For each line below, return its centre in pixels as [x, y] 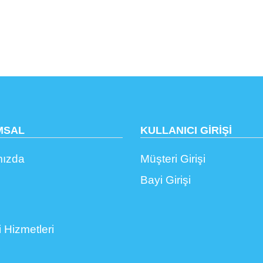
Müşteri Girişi [173, 159]
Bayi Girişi [166, 180]
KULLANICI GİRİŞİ [186, 130]
